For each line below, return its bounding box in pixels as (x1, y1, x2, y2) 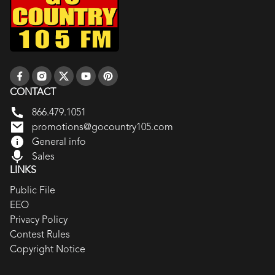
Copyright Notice (10, 242, 85, 255)
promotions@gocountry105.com (32, 120, 173, 133)
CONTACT (10, 85, 56, 98)
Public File (10, 184, 55, 196)
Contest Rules (10, 228, 70, 240)
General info (32, 135, 86, 147)
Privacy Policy (10, 213, 68, 225)
